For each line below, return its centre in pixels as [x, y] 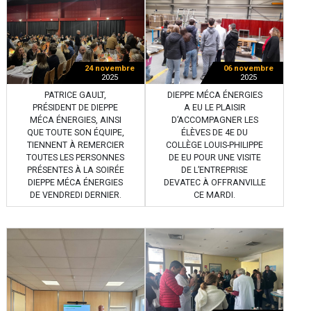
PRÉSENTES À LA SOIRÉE [75, 170]
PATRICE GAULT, [76, 95]
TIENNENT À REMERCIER [75, 145]
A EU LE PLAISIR [215, 108]
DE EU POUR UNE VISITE [215, 158]
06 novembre [249, 69]
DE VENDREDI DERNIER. [75, 195]
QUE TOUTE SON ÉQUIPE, [75, 133]
